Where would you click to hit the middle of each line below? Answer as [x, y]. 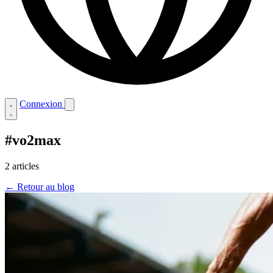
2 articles [22, 166]
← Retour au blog [40, 187]
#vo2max [33, 140]
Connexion [42, 104]
